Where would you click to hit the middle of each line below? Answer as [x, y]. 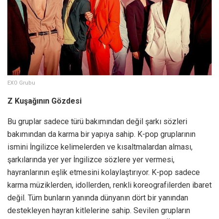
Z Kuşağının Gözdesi [44, 101]
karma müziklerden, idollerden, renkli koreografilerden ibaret [109, 185]
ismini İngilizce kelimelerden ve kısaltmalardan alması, [100, 147]
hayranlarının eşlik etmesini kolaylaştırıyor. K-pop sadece [104, 172]
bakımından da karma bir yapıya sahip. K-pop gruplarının [101, 134]
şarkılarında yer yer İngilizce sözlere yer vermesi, [91, 159]
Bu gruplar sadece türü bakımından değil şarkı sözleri [97, 121]
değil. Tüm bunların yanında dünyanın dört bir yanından [98, 197]
